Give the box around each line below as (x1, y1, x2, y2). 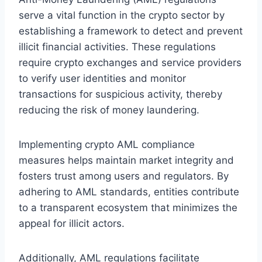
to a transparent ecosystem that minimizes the (19, 201, 237, 213)
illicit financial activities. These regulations (19, 40, 216, 53)
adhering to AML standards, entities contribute (19, 185, 239, 198)
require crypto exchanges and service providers (19, 56, 242, 68)
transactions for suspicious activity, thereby (19, 88, 222, 100)
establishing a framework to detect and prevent (19, 25, 243, 37)
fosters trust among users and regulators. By (19, 170, 229, 182)
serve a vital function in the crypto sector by (19, 9, 225, 21)
